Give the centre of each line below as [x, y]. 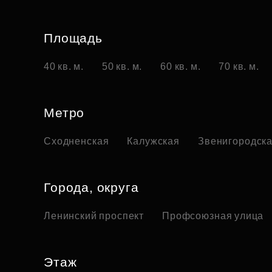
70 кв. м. [239, 67]
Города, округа [91, 188]
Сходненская [76, 141]
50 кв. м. [122, 67]
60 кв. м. [181, 67]
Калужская [154, 141]
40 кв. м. [64, 67]
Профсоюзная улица [213, 216]
